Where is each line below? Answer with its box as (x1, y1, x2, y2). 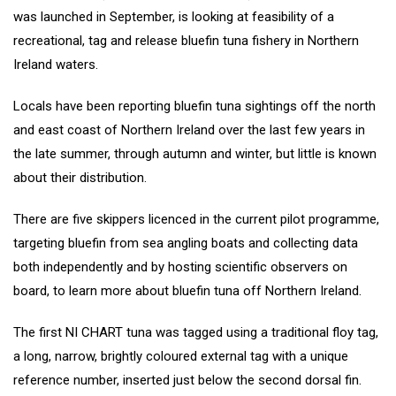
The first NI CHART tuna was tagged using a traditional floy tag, (13, 324, 378, 341)
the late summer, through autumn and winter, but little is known (13, 146, 377, 163)
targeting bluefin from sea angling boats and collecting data (13, 235, 358, 252)
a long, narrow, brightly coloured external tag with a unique (13, 348, 348, 365)
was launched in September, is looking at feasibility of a (13, 9, 334, 26)
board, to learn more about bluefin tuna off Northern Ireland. (13, 283, 362, 300)
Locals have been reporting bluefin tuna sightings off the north (13, 98, 376, 115)
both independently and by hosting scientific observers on (13, 259, 347, 276)
